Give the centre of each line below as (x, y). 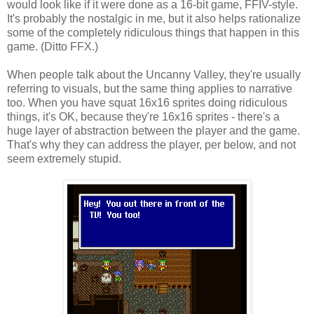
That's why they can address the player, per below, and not (151, 144)
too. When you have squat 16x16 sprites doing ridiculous (147, 102)
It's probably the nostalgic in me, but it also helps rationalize (154, 18)
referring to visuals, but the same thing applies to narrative (150, 88)
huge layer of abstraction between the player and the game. (153, 130)
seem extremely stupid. (64, 158)
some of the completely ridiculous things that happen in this (153, 32)
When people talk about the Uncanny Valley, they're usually (154, 74)
